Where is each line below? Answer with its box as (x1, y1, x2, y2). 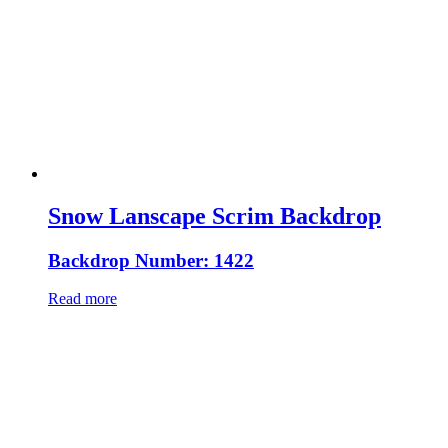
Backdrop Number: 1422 (48, 249, 254, 271)
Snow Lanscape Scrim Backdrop (48, 202, 381, 229)
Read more (48, 290, 117, 308)
